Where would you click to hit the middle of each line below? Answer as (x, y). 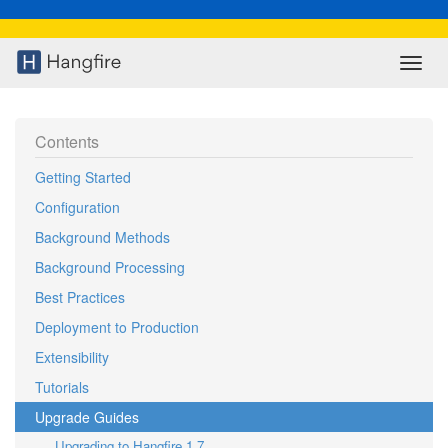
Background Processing (110, 267)
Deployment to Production (117, 327)
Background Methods (102, 237)
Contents (67, 141)
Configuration (77, 207)
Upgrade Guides (87, 417)
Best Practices (80, 297)
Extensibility (72, 357)
